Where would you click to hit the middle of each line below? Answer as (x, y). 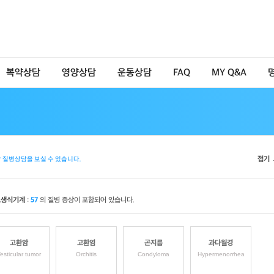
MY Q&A (229, 73)
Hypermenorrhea (221, 254)
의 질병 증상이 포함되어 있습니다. (86, 200)
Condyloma (154, 254)
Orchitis (86, 254)
